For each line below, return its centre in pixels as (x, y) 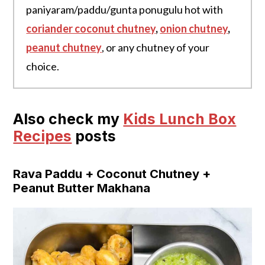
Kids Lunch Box (180, 119)
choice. (43, 66)
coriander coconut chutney (91, 28)
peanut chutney (64, 47)
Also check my (68, 119)
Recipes (43, 136)
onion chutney (194, 28)
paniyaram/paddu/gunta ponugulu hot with (125, 9)
